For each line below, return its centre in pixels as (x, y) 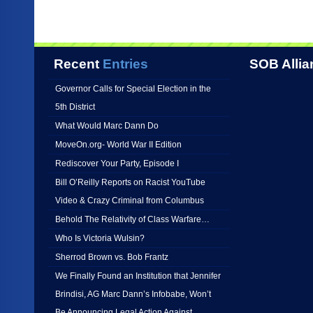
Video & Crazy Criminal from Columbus (130, 200)
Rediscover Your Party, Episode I (117, 163)
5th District (75, 107)
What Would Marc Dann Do (107, 125)
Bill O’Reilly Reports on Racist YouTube (130, 182)
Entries (124, 64)
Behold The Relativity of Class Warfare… (132, 219)
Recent (77, 64)
